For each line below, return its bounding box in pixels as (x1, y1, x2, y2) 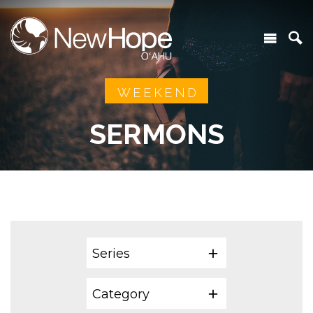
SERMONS (89, 117, 224, 150)
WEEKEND (117, 85, 199, 100)
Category (92, 286, 150, 302)
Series (92, 245, 130, 261)
